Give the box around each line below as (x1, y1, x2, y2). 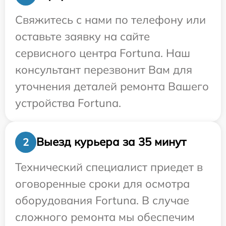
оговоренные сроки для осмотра (15, 176, 190, 191)
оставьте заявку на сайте (15, 29, 150, 43)
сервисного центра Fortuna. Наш (15, 45, 190, 60)
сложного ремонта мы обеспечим (15, 209, 195, 224)
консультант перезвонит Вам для (15, 62, 192, 77)
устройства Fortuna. (15, 95, 121, 110)
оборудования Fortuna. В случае (15, 193, 189, 207)
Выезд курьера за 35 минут (36, 135, 186, 149)
